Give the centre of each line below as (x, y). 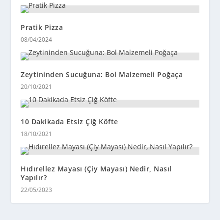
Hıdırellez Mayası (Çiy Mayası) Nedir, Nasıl (96, 168)
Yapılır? (34, 177)
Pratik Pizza (42, 27)
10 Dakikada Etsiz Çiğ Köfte (69, 121)
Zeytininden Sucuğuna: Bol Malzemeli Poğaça (102, 74)
